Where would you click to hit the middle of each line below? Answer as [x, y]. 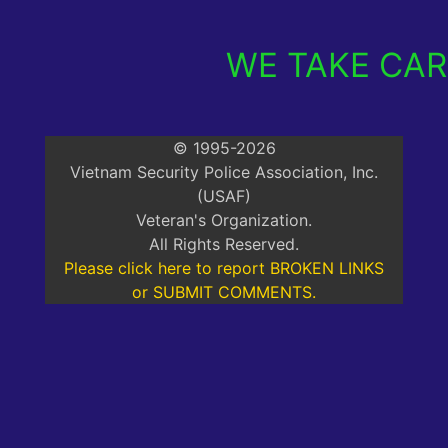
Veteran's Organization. [224, 220]
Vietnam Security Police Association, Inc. [224, 172]
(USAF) [224, 196]
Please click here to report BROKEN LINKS [224, 268]
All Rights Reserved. [224, 244]
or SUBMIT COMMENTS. [224, 292]
